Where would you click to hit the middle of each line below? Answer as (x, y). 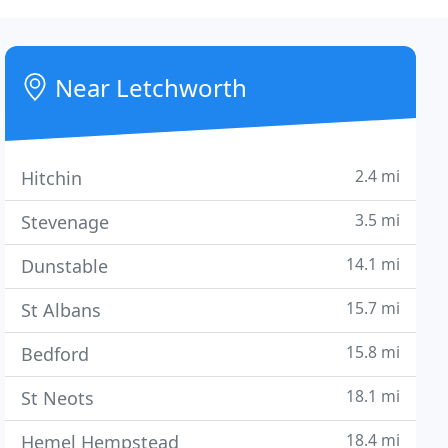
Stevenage (65, 222)
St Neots (58, 398)
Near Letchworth (148, 87)
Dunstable (65, 266)
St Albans (61, 310)
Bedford (55, 354)
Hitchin (52, 178)
